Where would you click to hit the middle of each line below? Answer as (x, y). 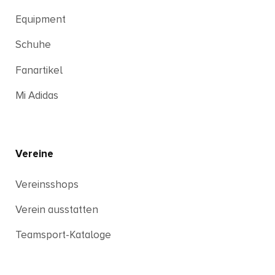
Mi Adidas (37, 96)
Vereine (34, 154)
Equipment (41, 20)
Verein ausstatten (57, 209)
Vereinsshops (47, 184)
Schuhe (33, 45)
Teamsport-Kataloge (63, 235)
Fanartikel (39, 70)
